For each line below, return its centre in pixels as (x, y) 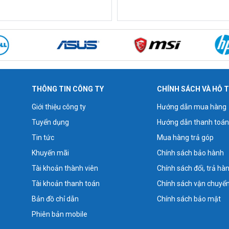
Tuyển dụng (51, 122)
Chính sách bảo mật (189, 199)
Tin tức (43, 137)
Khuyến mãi (51, 153)
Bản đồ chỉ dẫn (55, 199)
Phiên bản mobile (60, 214)
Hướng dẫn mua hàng (191, 107)
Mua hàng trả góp (185, 137)
